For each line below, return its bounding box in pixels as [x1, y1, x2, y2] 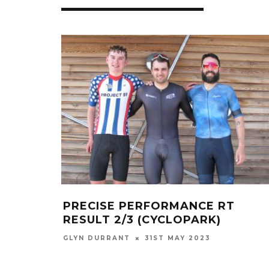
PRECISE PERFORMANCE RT [63, 199, 235, 213]
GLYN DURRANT [63, 234, 130, 243]
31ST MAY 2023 [145, 234, 211, 243]
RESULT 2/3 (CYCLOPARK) [63, 213, 221, 227]
